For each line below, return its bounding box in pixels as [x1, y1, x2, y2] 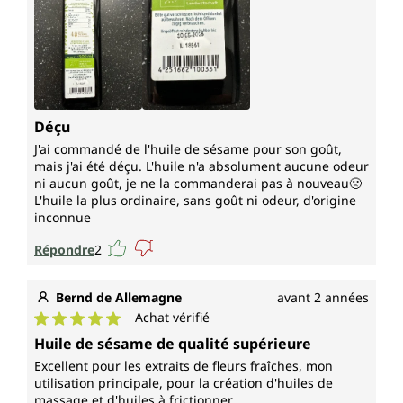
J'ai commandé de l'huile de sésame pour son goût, [34, 140, 342, 158]
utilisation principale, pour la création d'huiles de [34, 374, 333, 392]
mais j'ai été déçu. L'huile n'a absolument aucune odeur [34, 157, 369, 175]
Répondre [34, 240, 94, 258]
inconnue [34, 209, 91, 227]
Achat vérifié [135, 309, 210, 327]
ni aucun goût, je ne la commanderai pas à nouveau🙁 [34, 175, 362, 193]
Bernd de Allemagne [56, 289, 182, 307]
